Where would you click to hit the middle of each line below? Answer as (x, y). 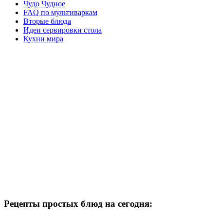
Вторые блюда (47, 21)
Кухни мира (43, 38)
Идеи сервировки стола (63, 30)
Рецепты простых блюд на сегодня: (78, 203)
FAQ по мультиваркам (60, 12)
